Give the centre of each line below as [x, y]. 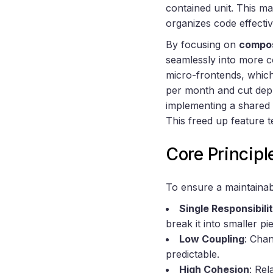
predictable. [193, 254]
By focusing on [202, 45]
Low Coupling [212, 239]
